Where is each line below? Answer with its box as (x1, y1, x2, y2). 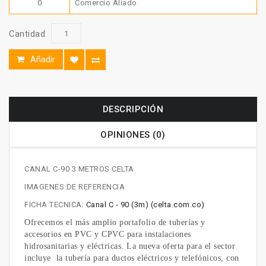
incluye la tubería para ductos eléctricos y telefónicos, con (24, 254, 239, 263)
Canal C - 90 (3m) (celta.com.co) (85, 200, 205, 210)
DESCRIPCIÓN (102, 104, 164, 115)
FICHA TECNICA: (24, 200, 86, 210)
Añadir (30, 55, 55, 65)
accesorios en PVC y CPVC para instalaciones (24, 230, 191, 239)
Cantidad (9, 29, 45, 39)
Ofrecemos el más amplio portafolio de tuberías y (24, 218, 205, 227)
